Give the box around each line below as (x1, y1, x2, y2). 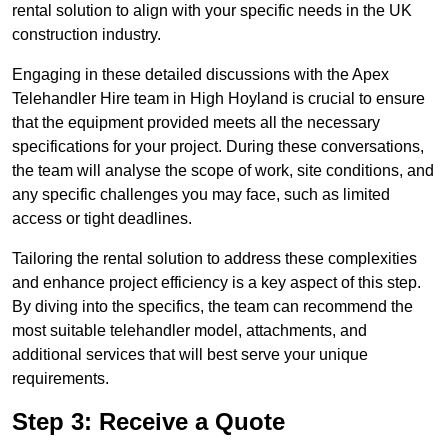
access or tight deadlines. (12, 210, 192, 228)
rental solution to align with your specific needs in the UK (12, 2, 412, 20)
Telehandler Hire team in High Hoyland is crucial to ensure (12, 90, 425, 108)
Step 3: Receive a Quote (12, 408, 285, 436)
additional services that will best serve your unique (12, 346, 368, 364)
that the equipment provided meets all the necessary (12, 114, 380, 132)
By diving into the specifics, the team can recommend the (12, 298, 413, 316)
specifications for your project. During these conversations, (12, 138, 424, 156)
